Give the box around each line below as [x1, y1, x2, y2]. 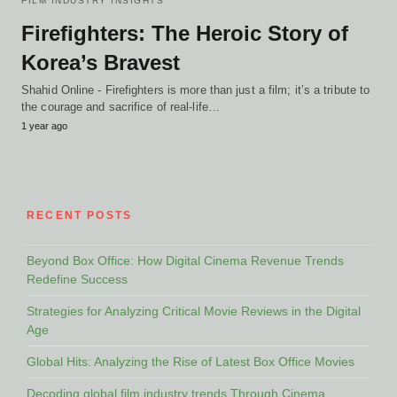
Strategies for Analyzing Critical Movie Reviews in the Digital [27, 303, 361, 318]
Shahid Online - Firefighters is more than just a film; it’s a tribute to [21, 82, 370, 97]
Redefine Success [27, 271, 128, 286]
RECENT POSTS [27, 208, 133, 222]
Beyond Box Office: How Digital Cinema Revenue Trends [27, 253, 344, 268]
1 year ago [21, 120, 67, 131]
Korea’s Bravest [21, 50, 180, 74]
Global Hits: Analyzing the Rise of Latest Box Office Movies [27, 354, 354, 369]
